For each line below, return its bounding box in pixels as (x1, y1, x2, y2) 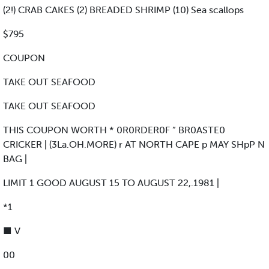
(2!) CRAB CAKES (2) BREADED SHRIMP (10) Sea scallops (3, 4, 244, 16)
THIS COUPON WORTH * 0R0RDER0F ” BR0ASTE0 (3, 124, 225, 136)
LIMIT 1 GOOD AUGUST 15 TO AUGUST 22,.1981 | (3, 177, 219, 189)
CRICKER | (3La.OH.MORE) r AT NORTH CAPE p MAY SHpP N (3, 138, 265, 151)
